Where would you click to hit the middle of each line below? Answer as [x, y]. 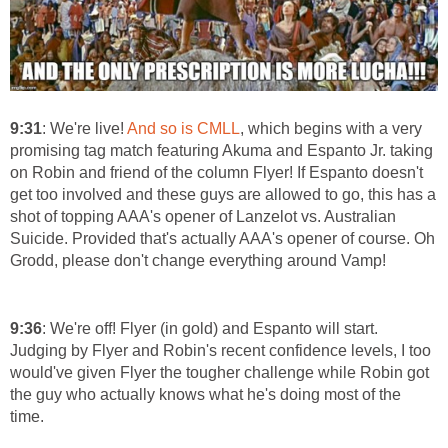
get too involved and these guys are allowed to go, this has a [223, 194]
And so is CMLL [183, 128]
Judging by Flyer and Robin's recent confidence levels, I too [220, 350]
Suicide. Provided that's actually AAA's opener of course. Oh [222, 238]
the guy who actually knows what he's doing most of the [205, 394]
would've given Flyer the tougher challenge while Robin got [219, 372]
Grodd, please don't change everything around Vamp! [198, 260]
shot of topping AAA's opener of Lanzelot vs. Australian [203, 216]
